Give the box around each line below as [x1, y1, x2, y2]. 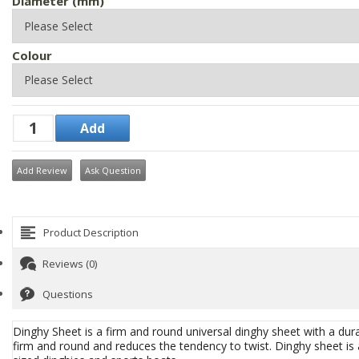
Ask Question [85, 164, 141, 176]
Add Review [17, 164, 67, 176]
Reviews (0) [42, 256, 97, 271]
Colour [12, 46, 52, 63]
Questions [42, 287, 93, 301]
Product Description [43, 225, 139, 240]
